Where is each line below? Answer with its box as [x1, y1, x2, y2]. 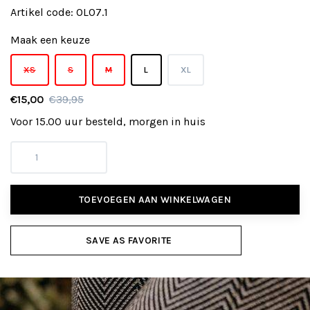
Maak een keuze [10, 33, 90, 47]
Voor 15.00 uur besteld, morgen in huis [10, 115, 206, 129]
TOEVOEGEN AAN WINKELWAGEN [79, 194, 231, 206]
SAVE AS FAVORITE [85, 235, 172, 247]
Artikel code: [10, 6, 76, 19]
